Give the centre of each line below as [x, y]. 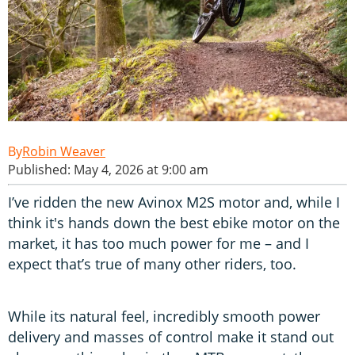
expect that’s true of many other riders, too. [154, 263]
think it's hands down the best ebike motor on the [174, 222]
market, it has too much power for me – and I [158, 243]
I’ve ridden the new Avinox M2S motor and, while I [174, 202]
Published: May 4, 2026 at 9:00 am [108, 169]
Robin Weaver [64, 151]
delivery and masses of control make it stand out [171, 336]
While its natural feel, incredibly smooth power [164, 316]
